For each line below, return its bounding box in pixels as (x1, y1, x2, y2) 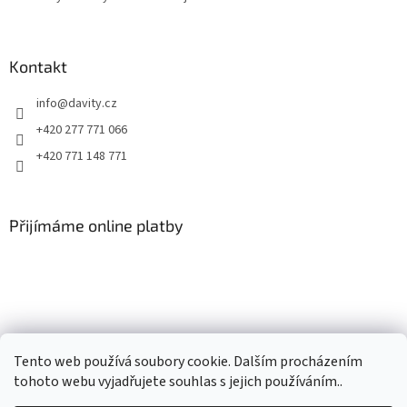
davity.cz (68, 94, 117, 114)
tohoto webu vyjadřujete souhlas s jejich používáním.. (14, 372, 342, 392)
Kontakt (9, 56, 67, 77)
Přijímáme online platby (9, 215, 184, 236)
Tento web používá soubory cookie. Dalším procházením (14, 352, 362, 372)
